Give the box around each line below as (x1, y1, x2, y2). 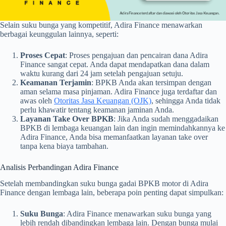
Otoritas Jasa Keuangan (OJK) (54, 96, 151, 105)
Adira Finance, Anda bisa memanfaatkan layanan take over (20, 132, 208, 141)
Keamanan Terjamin (20, 78, 91, 87)
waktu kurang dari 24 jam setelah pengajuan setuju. (20, 69, 183, 78)
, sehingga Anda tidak (151, 96, 220, 105)
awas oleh (20, 96, 54, 105)
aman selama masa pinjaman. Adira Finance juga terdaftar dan (20, 87, 217, 96)
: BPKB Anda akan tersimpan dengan (91, 78, 211, 87)
